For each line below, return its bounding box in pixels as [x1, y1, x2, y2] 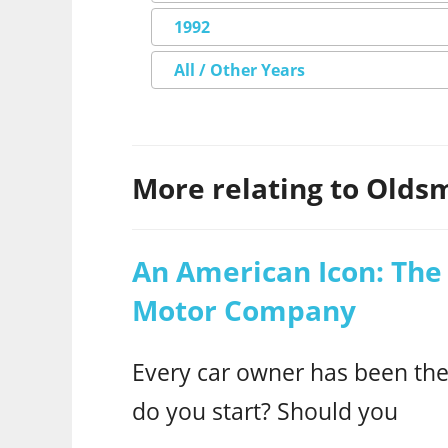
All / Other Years [173, 59, 305, 82]
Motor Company [132, 291, 356, 330]
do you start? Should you [132, 395, 398, 427]
